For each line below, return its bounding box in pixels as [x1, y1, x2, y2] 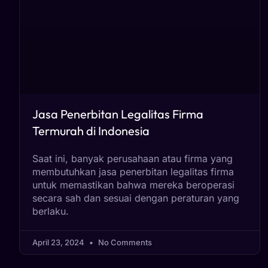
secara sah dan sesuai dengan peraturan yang [32, 192, 239, 205]
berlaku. [32, 205, 69, 218]
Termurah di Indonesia [32, 123, 150, 139]
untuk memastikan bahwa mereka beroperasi [32, 179, 234, 191]
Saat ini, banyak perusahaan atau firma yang [32, 153, 233, 165]
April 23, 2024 [32, 237, 86, 248]
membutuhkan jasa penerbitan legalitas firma [32, 166, 234, 178]
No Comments [96, 237, 152, 248]
